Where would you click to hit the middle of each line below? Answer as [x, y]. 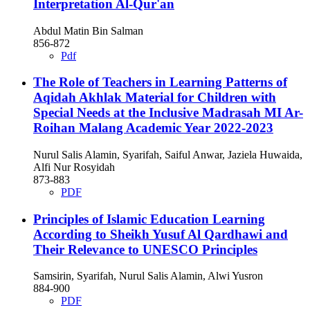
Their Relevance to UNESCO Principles [145, 249]
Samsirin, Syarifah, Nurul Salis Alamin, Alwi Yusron [148, 276]
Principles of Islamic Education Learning [149, 219]
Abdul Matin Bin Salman [88, 30]
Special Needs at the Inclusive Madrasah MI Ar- [168, 113]
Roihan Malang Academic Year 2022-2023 [153, 128]
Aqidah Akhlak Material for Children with [155, 98]
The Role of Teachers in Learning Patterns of [160, 82]
